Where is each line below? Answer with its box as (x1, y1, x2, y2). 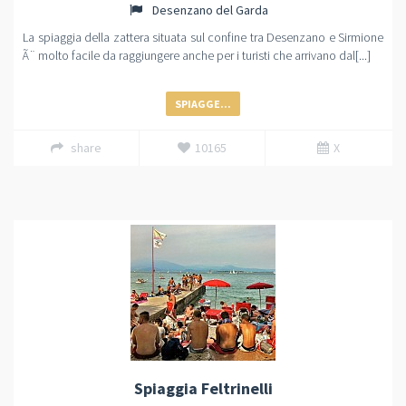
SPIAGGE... (175, 97, 231, 111)
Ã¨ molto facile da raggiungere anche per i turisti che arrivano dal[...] (23, 47, 371, 63)
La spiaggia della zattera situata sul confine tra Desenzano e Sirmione (23, 29, 383, 45)
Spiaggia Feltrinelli (133, 378, 273, 399)
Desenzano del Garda (149, 2, 268, 18)
